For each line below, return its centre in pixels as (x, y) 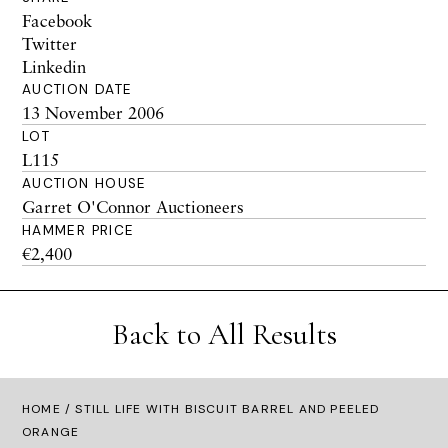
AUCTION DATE (77, 89)
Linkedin (54, 66)
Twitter (49, 43)
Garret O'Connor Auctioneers (133, 206)
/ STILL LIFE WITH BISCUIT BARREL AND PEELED (220, 409)
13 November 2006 (93, 112)
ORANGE (51, 432)
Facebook (57, 20)
